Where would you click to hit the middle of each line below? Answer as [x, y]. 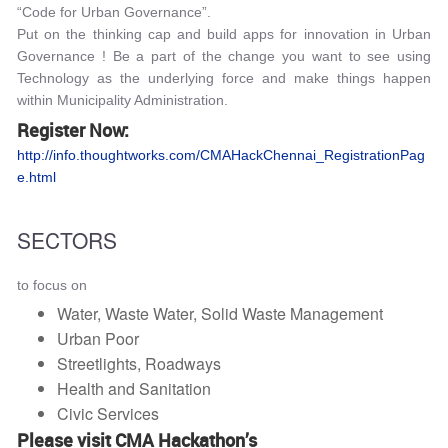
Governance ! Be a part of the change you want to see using [224, 56]
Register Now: [73, 130]
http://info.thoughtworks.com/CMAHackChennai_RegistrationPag [221, 155]
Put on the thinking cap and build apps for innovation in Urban [224, 34]
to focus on [52, 285]
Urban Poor [98, 338]
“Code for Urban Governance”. [114, 12]
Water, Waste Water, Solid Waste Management [220, 313]
